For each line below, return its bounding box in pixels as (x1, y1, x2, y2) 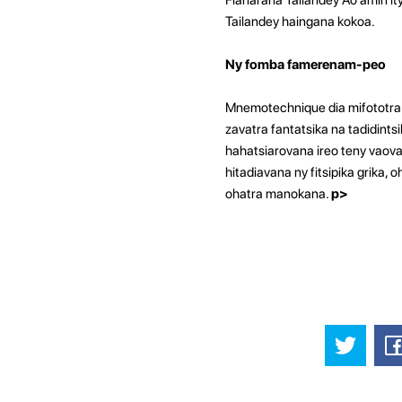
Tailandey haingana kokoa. (224, 13, 375, 30)
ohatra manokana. (224, 185, 331, 202)
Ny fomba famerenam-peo (224, 56, 386, 73)
